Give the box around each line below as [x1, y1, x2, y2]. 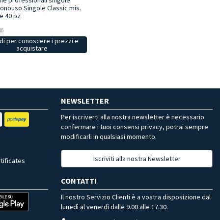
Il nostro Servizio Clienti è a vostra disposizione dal [61, 192, 211, 202]
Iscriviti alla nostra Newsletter [93, 154, 181, 164]
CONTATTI [61, 176, 97, 186]
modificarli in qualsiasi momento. [61, 132, 157, 141]
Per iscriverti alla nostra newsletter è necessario [61, 112, 204, 122]
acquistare [16, 44, 48, 53]
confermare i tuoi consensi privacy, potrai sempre [61, 122, 208, 132]
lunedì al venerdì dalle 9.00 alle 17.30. [61, 202, 168, 212]
